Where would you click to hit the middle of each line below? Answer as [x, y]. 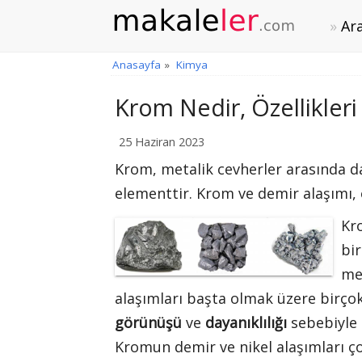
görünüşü [148, 322]
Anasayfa [137, 64]
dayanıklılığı [248, 322]
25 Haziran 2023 [162, 141]
